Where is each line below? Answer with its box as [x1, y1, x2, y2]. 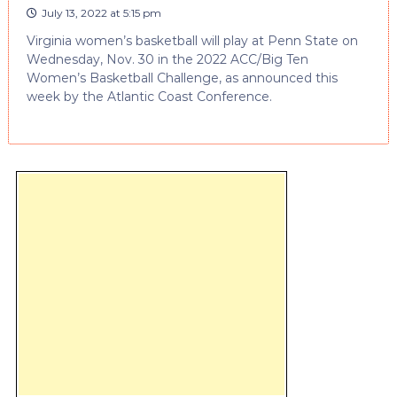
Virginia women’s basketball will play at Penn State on [26, 32, 358, 49]
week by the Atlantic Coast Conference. [26, 88, 272, 105]
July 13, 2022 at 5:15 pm [41, 5, 161, 19]
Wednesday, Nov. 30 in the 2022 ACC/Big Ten [26, 51, 308, 67]
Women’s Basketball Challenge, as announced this [26, 69, 338, 86]
